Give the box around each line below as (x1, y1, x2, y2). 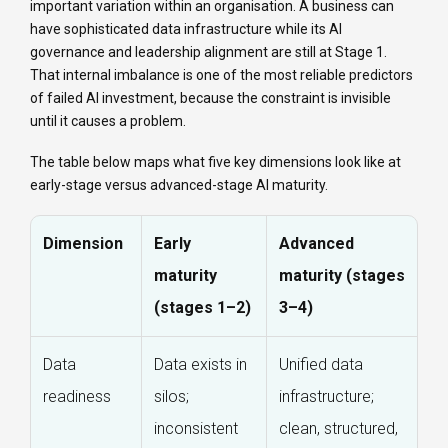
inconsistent (154, 419, 238, 439)
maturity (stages (279, 266, 405, 286)
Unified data (279, 355, 363, 375)
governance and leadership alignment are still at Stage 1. (30, 44, 387, 61)
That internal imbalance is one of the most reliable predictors (30, 67, 413, 84)
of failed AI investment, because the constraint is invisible (30, 90, 391, 107)
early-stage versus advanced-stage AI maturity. (30, 177, 328, 194)
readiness (43, 387, 111, 407)
